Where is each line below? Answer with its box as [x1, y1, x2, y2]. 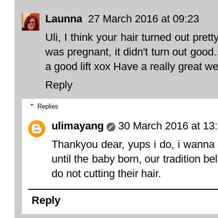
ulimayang [52, 120, 104, 132]
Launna [45, 12, 85, 25]
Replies [37, 103, 58, 110]
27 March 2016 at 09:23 [88, 12, 199, 25]
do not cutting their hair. [52, 167, 161, 180]
